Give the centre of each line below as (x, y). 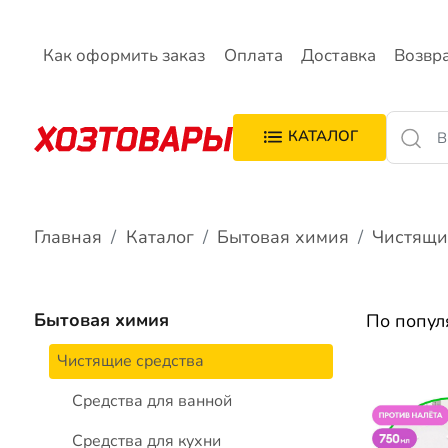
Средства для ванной (152, 401)
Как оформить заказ (124, 56)
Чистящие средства (131, 361)
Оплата (253, 56)
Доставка (338, 56)
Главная (68, 236)
